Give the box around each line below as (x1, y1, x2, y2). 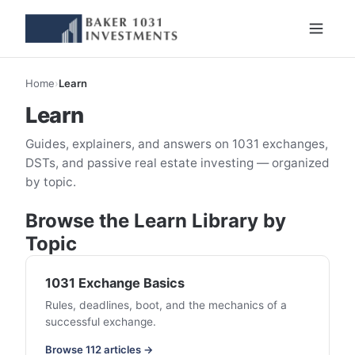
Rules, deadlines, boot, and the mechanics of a (45, 298, 287, 311)
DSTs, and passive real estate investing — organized (25, 155, 330, 170)
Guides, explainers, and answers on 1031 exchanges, (25, 136, 328, 151)
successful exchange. (45, 315, 156, 328)
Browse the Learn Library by (25, 209, 286, 233)
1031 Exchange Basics (45, 275, 185, 292)
